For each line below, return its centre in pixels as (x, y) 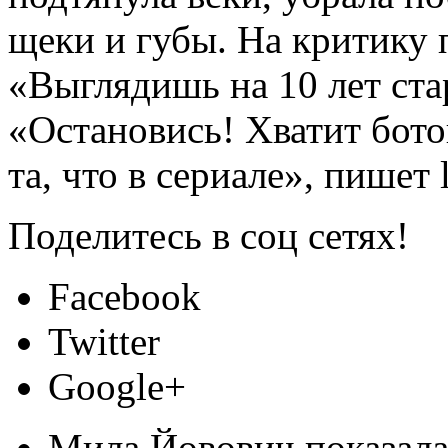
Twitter (104, 341)
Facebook (124, 296)
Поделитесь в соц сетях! (208, 235)
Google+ (117, 386)
